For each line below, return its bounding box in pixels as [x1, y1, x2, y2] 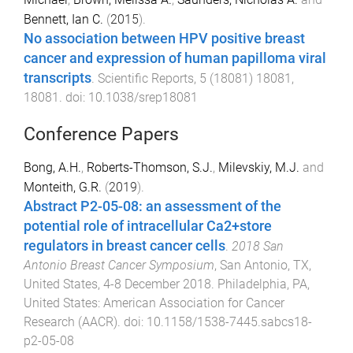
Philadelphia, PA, [217, 276, 310, 292]
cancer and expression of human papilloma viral [24, 50, 326, 66]
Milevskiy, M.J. [218, 159, 299, 175]
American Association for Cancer [103, 295, 284, 310]
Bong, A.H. [24, 159, 81, 175]
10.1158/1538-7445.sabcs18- [147, 314, 312, 329]
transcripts [24, 69, 91, 86]
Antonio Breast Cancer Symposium [24, 257, 214, 273]
